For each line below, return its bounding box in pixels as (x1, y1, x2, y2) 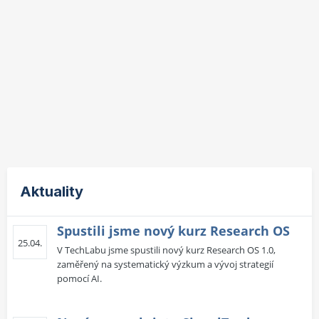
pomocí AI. (57, 271, 102, 285)
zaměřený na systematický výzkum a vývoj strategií (57, 257, 273, 271)
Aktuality (20, 182, 83, 200)
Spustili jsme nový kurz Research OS (57, 221, 290, 239)
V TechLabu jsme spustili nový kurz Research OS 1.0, (57, 243, 276, 256)
